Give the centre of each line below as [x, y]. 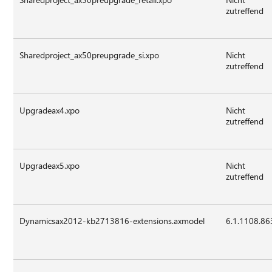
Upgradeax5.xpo [50, 165]
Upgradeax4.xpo [50, 110]
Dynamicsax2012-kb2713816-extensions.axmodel [112, 220]
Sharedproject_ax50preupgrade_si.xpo [90, 55]
